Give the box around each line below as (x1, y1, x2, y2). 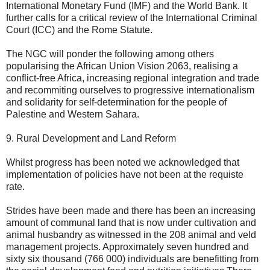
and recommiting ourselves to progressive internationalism (6, 84, 254, 95)
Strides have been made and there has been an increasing (6, 205, 256, 216)
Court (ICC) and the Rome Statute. (6, 24, 152, 35)
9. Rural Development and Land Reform (6, 133, 176, 143)
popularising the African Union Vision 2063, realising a (6, 60, 238, 71)
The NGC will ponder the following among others (6, 48, 214, 59)
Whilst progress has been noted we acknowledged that (6, 157, 239, 168)
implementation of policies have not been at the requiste (6, 169, 243, 180)
